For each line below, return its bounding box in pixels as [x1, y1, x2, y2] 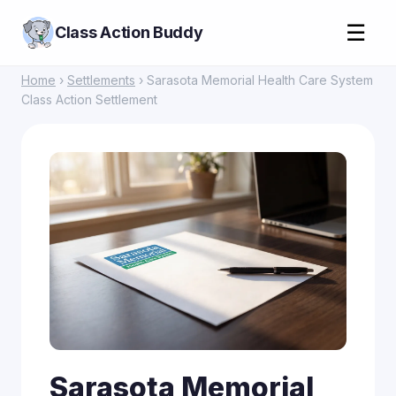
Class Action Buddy [55, 23, 203, 42]
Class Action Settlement [21, 92, 157, 107]
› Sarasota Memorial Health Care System [135, 72, 373, 88]
